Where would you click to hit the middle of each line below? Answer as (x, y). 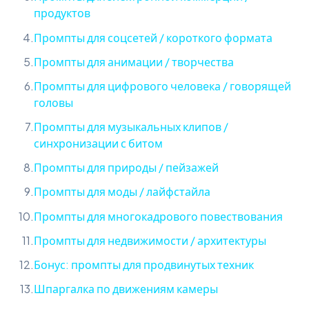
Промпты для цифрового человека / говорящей (162, 86)
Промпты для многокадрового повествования (158, 216)
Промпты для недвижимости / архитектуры (150, 240)
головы (53, 102)
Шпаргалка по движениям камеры (126, 289)
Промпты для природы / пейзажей (126, 168)
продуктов (62, 13)
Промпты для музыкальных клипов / (131, 127)
